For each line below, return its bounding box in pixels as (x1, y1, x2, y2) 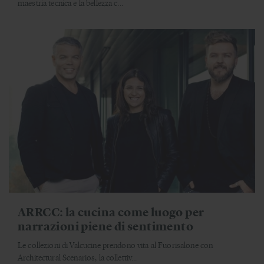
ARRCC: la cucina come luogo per (18, 203, 204, 220)
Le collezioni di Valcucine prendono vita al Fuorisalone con (18, 239, 213, 251)
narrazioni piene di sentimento (18, 217, 193, 234)
